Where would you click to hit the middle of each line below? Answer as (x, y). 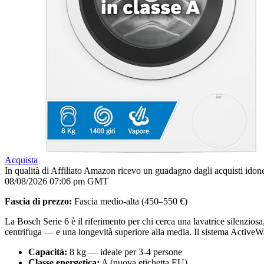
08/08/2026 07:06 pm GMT (57, 181)
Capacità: (48, 252)
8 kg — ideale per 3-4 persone (125, 252)
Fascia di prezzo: (38, 201)
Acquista (21, 160)
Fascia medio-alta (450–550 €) (130, 201)
